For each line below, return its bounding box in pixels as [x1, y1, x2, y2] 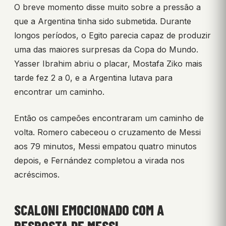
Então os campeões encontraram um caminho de [14, 113, 204, 124]
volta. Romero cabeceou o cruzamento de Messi [14, 127, 201, 138]
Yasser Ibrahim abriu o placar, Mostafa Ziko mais [14, 59, 202, 69]
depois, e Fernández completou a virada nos [14, 155, 185, 166]
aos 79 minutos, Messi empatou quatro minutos [14, 141, 197, 152]
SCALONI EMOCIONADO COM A [14, 201, 164, 219]
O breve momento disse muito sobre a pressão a [14, 2, 201, 13]
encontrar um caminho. [14, 87, 104, 97]
